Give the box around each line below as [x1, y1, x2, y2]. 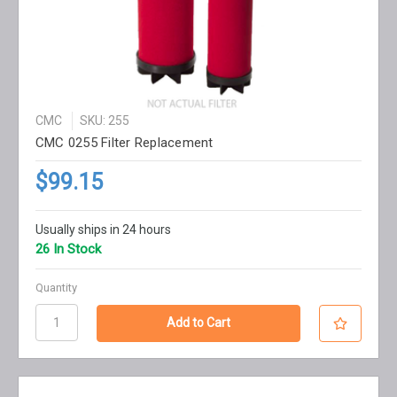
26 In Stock [35, 241, 101, 258]
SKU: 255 [79, 113, 129, 128]
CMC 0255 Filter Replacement [35, 135, 214, 152]
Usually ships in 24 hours [35, 222, 171, 237]
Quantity [35, 281, 77, 295]
